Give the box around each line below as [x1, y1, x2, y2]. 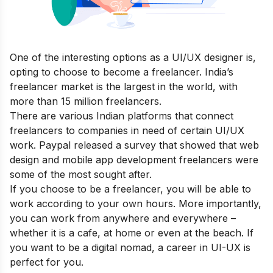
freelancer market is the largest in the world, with [10, 80, 238, 93]
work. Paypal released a [10, 138, 121, 151]
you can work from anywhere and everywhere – [10, 211, 236, 224]
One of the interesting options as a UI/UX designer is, [10, 51, 256, 63]
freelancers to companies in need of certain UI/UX [10, 124, 244, 136]
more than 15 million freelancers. [10, 94, 165, 107]
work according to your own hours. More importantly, [10, 197, 261, 210]
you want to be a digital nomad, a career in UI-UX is [10, 241, 250, 253]
